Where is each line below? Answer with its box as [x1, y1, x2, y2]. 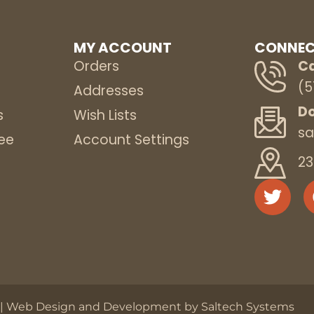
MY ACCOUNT [73, 37, 172, 57]
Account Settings [73, 130, 189, 149]
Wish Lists [73, 105, 137, 125]
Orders [73, 56, 119, 76]
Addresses [73, 81, 144, 100]
